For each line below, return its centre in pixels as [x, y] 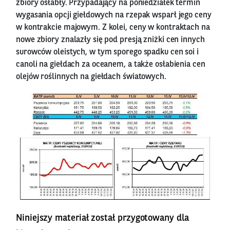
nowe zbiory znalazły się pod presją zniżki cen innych [110, 40]
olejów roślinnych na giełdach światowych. [91, 77]
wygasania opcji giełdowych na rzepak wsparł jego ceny [114, 15]
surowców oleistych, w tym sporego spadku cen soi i [107, 52]
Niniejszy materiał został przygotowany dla [102, 218]
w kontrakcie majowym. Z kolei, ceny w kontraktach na [113, 27]
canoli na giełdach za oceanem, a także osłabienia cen [111, 64]
